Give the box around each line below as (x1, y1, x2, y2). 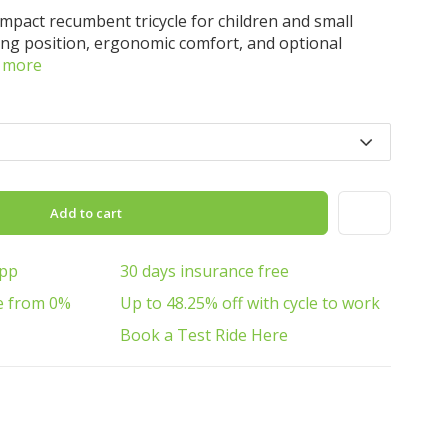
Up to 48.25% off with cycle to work (120, 292, 380, 314)
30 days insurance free (120, 260, 289, 282)
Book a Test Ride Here (120, 324, 288, 346)
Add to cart (50, 204, 126, 222)
